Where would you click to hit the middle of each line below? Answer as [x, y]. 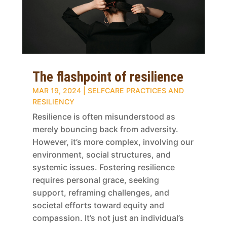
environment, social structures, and [101, 154]
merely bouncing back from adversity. [105, 129]
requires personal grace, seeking [96, 180]
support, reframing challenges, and [101, 192]
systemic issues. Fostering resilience [103, 167]
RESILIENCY [53, 101]
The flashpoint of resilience [108, 77]
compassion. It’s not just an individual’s [108, 218]
